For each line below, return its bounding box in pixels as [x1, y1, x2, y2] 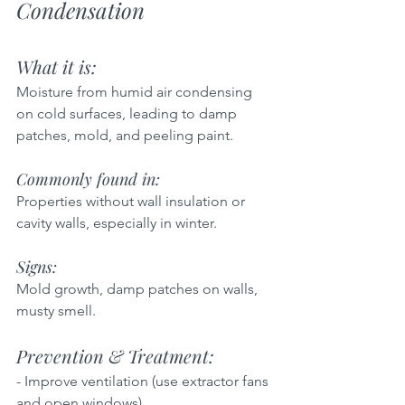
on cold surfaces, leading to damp [16, 104, 240, 122]
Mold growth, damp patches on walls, [16, 279, 261, 297]
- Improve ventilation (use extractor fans [16, 372, 272, 390]
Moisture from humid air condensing [16, 82, 256, 100]
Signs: [16, 255, 66, 278]
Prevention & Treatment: [16, 343, 223, 368]
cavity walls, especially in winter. [16, 213, 217, 231]
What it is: [16, 53, 106, 79]
